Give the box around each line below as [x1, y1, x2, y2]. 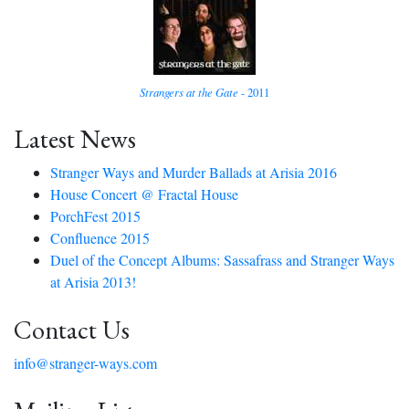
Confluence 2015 [50, 228, 150, 248]
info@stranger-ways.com [14, 353, 157, 373]
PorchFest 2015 [50, 206, 141, 226]
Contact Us [14, 313, 130, 347]
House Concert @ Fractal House [50, 184, 238, 204]
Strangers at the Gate [140, 84, 238, 100]
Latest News [14, 122, 136, 156]
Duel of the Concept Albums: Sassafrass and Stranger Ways [50, 250, 394, 270]
